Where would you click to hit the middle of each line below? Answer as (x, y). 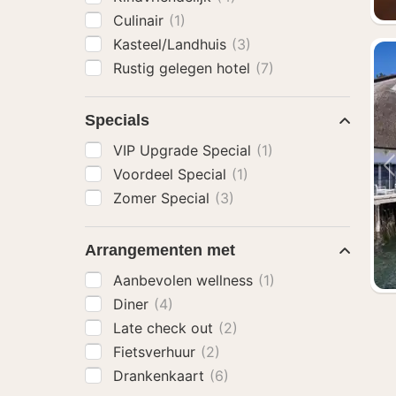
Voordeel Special (172, 174)
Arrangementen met (160, 250)
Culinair (141, 20)
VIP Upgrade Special (184, 150)
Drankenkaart (161, 376)
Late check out (165, 328)
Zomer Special (164, 198)
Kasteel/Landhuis (172, 44)
